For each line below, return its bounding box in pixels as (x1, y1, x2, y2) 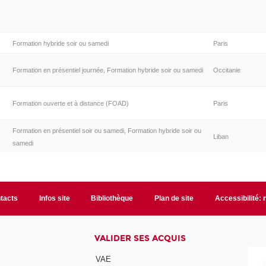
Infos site (39, 194, 70, 202)
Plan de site (154, 194, 194, 202)
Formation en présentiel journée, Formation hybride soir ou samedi (12, 66, 203, 74)
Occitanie (213, 66, 240, 74)
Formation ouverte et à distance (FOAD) (12, 99, 129, 107)
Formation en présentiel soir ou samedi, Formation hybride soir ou (12, 126, 201, 134)
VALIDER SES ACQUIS (94, 233, 186, 243)
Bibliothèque (91, 194, 134, 202)
